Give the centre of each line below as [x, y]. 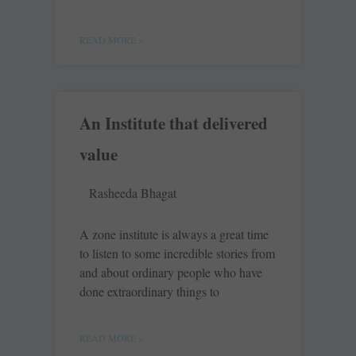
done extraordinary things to [149, 292]
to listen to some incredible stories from [177, 253]
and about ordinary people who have [171, 273]
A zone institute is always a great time [174, 234]
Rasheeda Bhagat [133, 193]
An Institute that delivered [174, 124]
